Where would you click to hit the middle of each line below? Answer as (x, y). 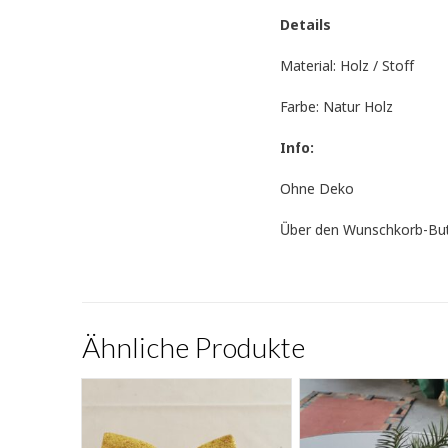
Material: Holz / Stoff (347, 66)
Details (306, 25)
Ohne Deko (317, 189)
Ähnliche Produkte (193, 346)
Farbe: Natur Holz (337, 107)
